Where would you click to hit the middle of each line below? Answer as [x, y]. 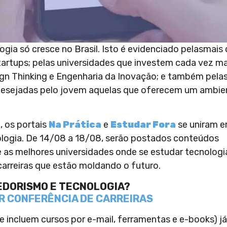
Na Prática [75, 125]
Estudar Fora [143, 125]
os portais [27, 125]
